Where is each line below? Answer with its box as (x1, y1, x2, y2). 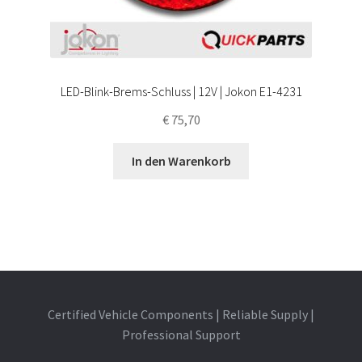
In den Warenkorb (131, 153, 231, 170)
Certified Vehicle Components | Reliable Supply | (48, 306, 314, 323)
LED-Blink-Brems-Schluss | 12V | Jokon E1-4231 (60, 83, 302, 100)
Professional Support (121, 326, 241, 343)
